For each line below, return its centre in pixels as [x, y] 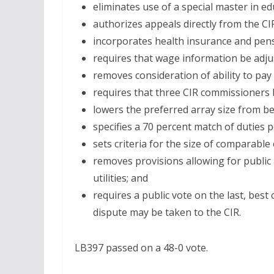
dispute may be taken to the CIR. [167, 213]
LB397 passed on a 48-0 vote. [141, 248]
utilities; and [120, 178]
